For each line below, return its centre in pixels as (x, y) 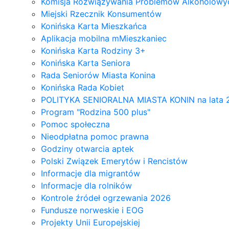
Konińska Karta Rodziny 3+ (93, 50)
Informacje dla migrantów (90, 173)
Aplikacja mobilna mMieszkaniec (104, 38)
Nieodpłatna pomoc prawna (95, 136)
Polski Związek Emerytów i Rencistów (114, 161)
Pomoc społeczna (75, 124)
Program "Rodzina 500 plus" (96, 112)
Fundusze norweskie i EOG (92, 210)
